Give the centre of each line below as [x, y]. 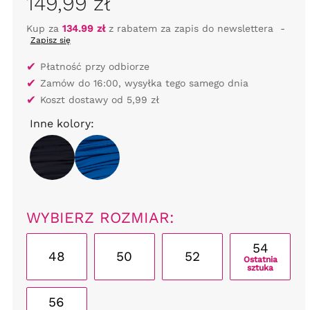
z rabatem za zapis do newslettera [189, 28]
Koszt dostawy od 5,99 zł [99, 100]
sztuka [261, 268]
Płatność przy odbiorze [94, 66]
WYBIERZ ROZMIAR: [100, 218]
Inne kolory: [62, 124]
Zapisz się [50, 40]
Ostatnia [260, 260]
